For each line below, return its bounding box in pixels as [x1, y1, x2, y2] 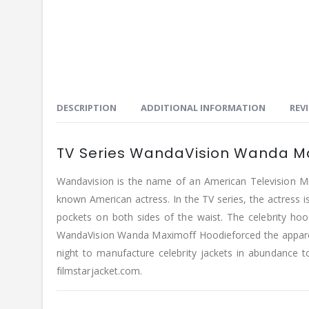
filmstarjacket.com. [57, 264, 143, 278]
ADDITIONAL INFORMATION [141, 101, 266, 114]
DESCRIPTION [57, 101, 117, 114]
